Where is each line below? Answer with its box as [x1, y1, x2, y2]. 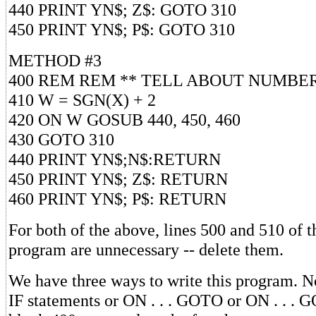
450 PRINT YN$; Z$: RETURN [8, 169, 228, 188]
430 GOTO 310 [8, 129, 114, 149]
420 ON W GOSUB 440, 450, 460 [8, 109, 241, 129]
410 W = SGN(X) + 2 [8, 90, 156, 109]
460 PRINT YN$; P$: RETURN [8, 188, 226, 208]
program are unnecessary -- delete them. [8, 239, 284, 259]
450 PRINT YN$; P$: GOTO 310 [8, 19, 235, 39]
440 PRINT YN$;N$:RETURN [8, 149, 221, 169]
